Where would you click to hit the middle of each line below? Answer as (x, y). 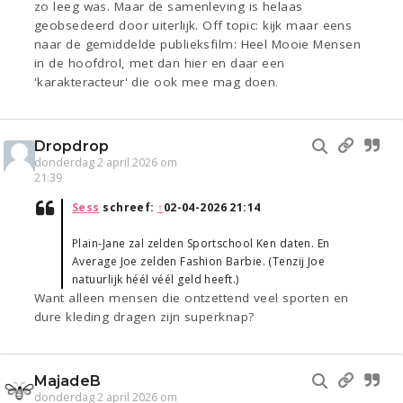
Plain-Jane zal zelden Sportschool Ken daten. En (201, 244)
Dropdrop (72, 147)
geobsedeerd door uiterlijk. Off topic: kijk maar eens (193, 26)
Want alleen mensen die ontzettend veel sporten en (192, 298)
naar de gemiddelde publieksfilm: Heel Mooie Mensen (198, 45)
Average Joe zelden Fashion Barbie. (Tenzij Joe (199, 262)
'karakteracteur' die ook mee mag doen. (157, 82)
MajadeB (67, 381)
